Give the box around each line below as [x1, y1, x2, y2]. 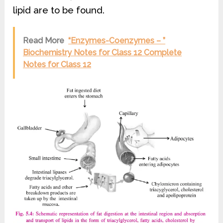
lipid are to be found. [13, 4, 105, 15]
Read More [23, 36, 65, 45]
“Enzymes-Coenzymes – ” [68, 36, 166, 45]
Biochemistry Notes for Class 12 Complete [23, 48, 182, 57]
